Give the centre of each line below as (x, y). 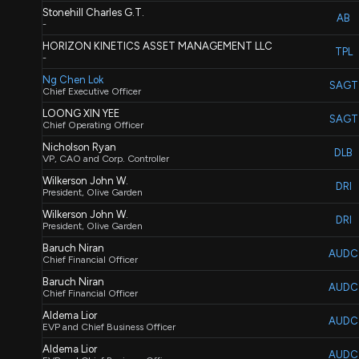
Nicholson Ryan (79, 147)
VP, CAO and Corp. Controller (106, 159)
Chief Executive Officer (92, 91)
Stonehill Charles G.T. (93, 12)
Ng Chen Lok (73, 80)
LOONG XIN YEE (81, 113)
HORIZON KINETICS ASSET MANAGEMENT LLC (157, 46)
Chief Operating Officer (93, 125)
